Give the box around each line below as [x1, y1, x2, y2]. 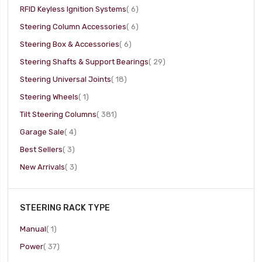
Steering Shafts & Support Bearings [20, 57, 149, 66]
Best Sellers [20, 145, 63, 154]
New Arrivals [20, 163, 65, 171]
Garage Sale [20, 127, 65, 136]
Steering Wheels [20, 92, 79, 101]
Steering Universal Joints [20, 75, 112, 84]
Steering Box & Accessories [20, 40, 120, 49]
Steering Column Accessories [20, 22, 127, 31]
